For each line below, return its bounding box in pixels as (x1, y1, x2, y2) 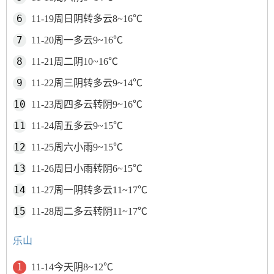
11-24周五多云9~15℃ (31, 120, 123, 131)
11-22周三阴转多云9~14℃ (31, 78, 143, 88)
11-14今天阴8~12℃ (31, 262, 113, 272)
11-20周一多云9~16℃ (31, 35, 123, 45)
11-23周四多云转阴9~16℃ (31, 99, 143, 109)
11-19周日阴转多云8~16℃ (31, 13, 143, 24)
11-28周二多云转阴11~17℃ (31, 206, 147, 217)
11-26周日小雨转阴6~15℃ (31, 163, 143, 174)
